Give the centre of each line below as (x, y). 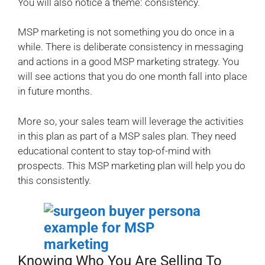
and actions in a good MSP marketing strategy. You (128, 62)
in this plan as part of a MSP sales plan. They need (127, 136)
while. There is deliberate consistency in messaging (130, 47)
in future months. (55, 91)
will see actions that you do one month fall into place (132, 77)
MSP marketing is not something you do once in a (126, 32)
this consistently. (54, 180)
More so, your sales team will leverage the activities (131, 121)
